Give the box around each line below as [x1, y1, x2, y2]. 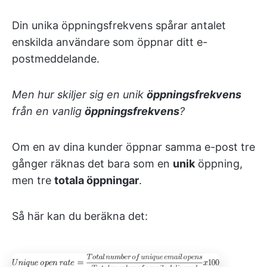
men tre [12, 174, 54, 187]
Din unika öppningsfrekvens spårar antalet [12, 19, 226, 32]
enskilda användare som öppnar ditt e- [12, 36, 207, 49]
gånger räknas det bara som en [12, 157, 173, 170]
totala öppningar [54, 174, 139, 187]
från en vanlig [12, 105, 85, 118]
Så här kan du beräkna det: [12, 210, 148, 223]
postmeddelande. [12, 52, 100, 66]
